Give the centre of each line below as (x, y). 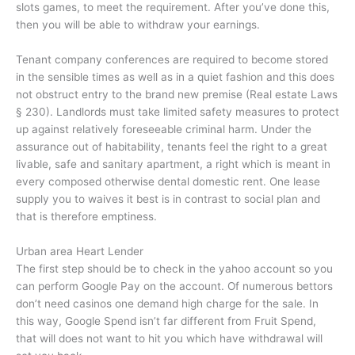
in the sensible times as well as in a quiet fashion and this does (175, 77)
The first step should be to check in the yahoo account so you (174, 269)
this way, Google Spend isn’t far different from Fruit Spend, (166, 321)
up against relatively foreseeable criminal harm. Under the (164, 130)
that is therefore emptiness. (86, 217)
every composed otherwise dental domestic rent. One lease (168, 182)
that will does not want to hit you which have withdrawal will (169, 339)
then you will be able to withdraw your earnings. (138, 25)
